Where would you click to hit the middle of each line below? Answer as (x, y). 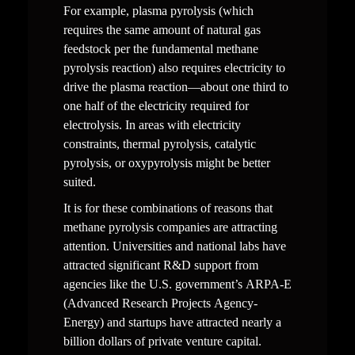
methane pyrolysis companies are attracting (170, 227)
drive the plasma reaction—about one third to (176, 87)
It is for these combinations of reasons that (168, 208)
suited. (79, 182)
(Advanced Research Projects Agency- (160, 303)
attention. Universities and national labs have (174, 246)
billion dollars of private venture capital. (162, 342)
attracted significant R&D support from (160, 265)
